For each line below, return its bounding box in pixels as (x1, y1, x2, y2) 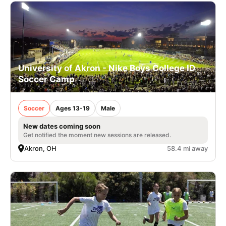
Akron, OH (24, 144, 56, 152)
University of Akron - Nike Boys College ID (18, 63, 195, 73)
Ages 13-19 (55, 104, 90, 112)
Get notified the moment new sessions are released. (23, 131, 171, 139)
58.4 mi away (167, 144, 208, 152)
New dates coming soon (23, 122, 100, 130)
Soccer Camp (18, 74, 75, 84)
